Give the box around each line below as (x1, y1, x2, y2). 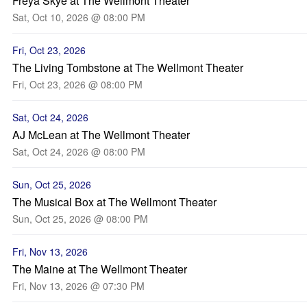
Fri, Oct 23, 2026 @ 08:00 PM (12, 77, 143, 91)
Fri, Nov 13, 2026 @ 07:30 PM (12, 279, 145, 293)
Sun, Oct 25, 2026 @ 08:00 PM (12, 212, 148, 225)
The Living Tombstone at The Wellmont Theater (12, 60, 243, 75)
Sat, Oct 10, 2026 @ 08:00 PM (12, 10, 145, 24)
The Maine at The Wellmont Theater (12, 261, 187, 277)
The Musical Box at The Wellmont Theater (12, 194, 217, 210)
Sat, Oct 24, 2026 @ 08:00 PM (12, 145, 145, 158)
